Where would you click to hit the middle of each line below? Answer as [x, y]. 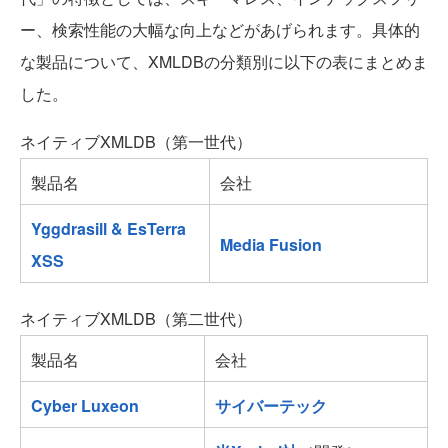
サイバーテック [271, 406]
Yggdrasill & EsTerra [108, 229]
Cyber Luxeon [85, 406]
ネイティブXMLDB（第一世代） [136, 142]
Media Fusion [271, 245]
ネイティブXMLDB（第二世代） [136, 319]
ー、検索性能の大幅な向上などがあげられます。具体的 [220, 30]
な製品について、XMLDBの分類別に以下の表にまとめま [224, 62]
